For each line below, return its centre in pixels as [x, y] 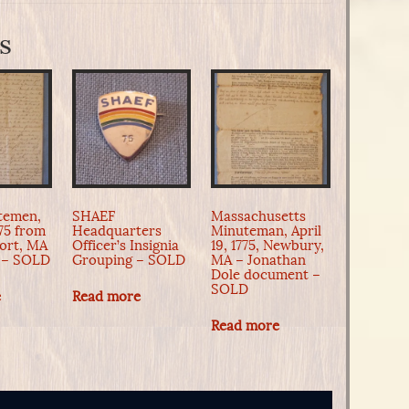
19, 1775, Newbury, [268, 245]
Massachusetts [259, 216]
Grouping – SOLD [128, 260]
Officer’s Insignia [125, 245]
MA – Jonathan [259, 260]
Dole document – [266, 274]
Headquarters [116, 231]
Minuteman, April [267, 231]
